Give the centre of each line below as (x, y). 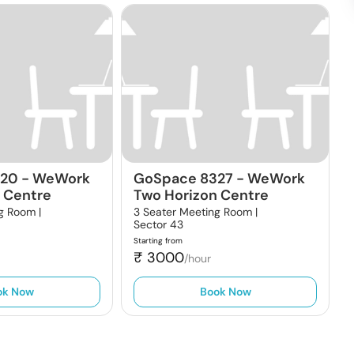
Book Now (225, 292)
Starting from (158, 241)
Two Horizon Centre (201, 195)
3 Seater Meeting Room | (195, 212)
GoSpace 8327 (183, 179)
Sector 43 (158, 224)
